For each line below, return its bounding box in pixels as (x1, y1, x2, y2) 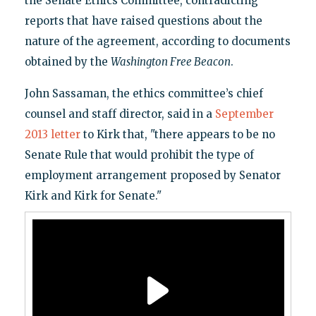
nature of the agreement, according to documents (24, 35, 291, 49)
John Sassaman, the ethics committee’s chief (24, 87, 263, 101)
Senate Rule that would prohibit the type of (24, 148, 254, 162)
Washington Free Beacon (110, 55, 231, 69)
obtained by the (24, 55, 111, 69)
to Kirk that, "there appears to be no (80, 128, 275, 142)
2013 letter (24, 128, 80, 142)
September (214, 107, 274, 121)
